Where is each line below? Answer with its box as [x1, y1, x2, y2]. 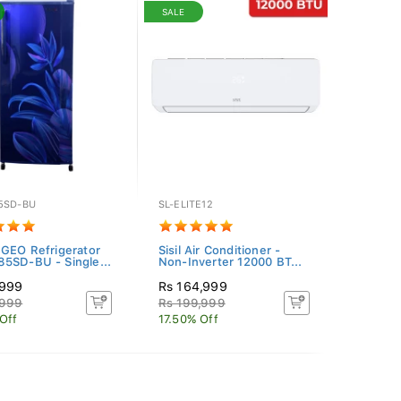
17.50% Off [158, 312, 218, 326]
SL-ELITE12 [158, 199, 213, 210]
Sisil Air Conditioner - [158, 243, 281, 257]
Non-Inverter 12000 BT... [158, 255, 303, 269]
